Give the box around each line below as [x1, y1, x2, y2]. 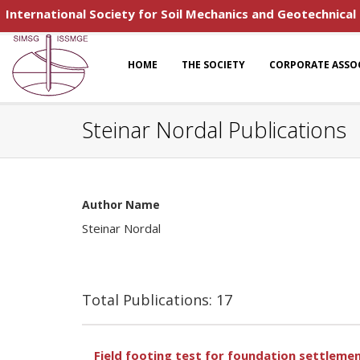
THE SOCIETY [182, 58, 245, 72]
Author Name [82, 197, 160, 212]
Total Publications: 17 [82, 290, 232, 309]
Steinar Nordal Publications [82, 115, 346, 145]
